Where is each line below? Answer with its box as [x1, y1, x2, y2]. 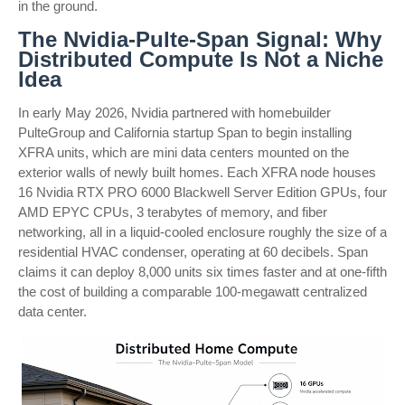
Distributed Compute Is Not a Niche [18, 47, 383, 71]
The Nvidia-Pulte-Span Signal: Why [18, 27, 381, 52]
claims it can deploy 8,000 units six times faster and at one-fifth [18, 264, 387, 279]
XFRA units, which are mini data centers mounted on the [18, 145, 349, 160]
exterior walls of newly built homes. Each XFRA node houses [18, 165, 376, 180]
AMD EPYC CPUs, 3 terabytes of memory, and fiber [18, 204, 327, 220]
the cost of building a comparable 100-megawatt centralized [18, 284, 367, 299]
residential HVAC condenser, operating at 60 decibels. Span [18, 244, 368, 259]
